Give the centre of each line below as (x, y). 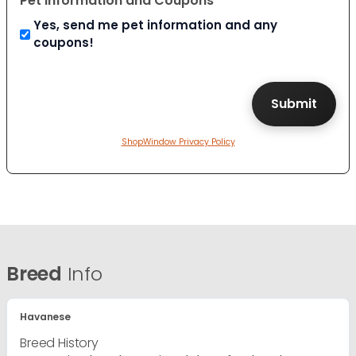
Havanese (46, 317)
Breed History (59, 343)
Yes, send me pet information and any (155, 25)
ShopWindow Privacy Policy (178, 142)
